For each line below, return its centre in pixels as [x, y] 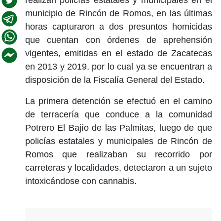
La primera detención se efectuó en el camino [118, 101]
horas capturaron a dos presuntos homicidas [118, 26]
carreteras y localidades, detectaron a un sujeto [118, 167]
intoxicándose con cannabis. [81, 181]
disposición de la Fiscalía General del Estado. [115, 80]
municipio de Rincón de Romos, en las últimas [118, 13]
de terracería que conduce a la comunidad [118, 114]
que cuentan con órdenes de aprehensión [118, 40]
